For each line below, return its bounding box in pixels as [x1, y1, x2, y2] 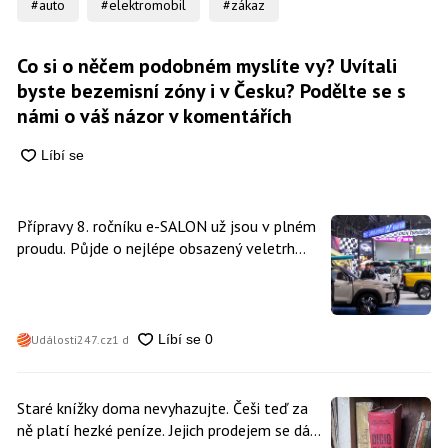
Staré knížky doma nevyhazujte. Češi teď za [16, 397, 308, 418]
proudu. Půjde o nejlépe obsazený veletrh [16, 237, 295, 258]
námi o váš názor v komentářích [16, 102, 292, 129]
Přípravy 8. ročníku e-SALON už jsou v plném [16, 215, 316, 236]
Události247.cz [30, 332, 112, 348]
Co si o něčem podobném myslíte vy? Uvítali [16, 52, 397, 79]
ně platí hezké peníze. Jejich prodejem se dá [16, 419, 310, 440]
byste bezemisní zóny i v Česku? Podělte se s [16, 77, 406, 104]
